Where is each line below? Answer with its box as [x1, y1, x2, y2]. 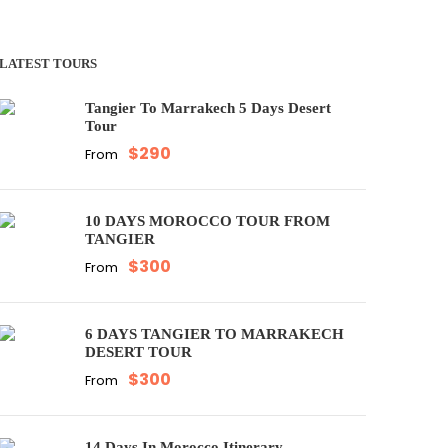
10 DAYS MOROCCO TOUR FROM [85, 213, 331, 229]
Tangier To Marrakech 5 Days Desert [85, 100, 332, 116]
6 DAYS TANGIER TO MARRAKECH [85, 326, 345, 342]
